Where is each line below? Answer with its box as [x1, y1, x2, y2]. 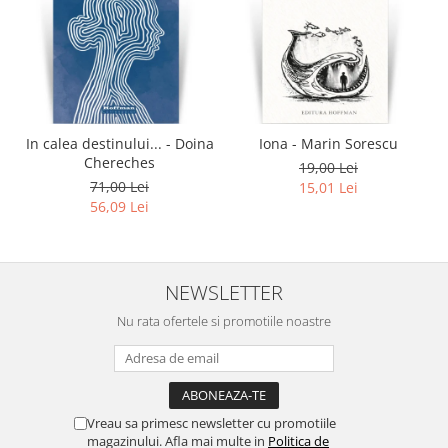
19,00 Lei [299, 157, 358, 177]
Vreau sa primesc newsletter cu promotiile [87, 413, 336, 432]
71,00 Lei [90, 176, 149, 196]
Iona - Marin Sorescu [259, 133, 398, 153]
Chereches [84, 152, 155, 172]
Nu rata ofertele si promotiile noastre [117, 311, 331, 330]
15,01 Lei [299, 177, 358, 197]
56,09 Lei [90, 196, 149, 216]
